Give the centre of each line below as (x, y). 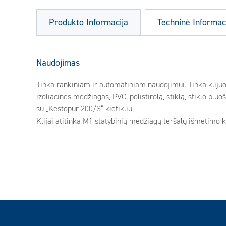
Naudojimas (58, 63)
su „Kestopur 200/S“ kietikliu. (85, 109)
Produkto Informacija (89, 22)
